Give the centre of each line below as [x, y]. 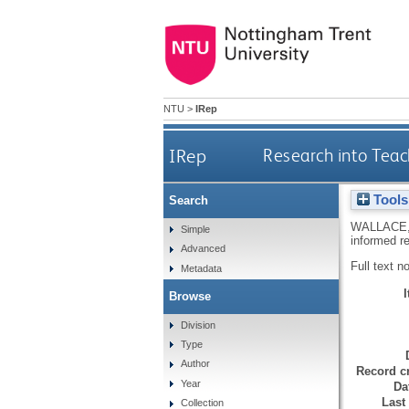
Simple [196, 229]
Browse [189, 296]
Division [199, 325]
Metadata [202, 268]
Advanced [204, 249]
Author [196, 364]
